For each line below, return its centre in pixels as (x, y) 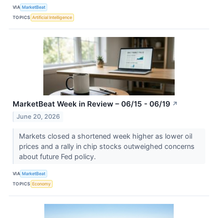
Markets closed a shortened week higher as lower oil (105, 136)
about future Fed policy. (58, 156)
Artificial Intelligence (52, 17)
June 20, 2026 (38, 116)
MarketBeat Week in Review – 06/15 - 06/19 (91, 104)
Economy (42, 184)
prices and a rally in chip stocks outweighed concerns (107, 146)
